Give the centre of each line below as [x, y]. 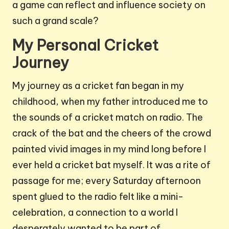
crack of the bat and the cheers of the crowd [112, 133]
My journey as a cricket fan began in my [98, 86]
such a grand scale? [55, 21]
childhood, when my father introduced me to [110, 102]
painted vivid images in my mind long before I [109, 149]
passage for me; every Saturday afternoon [107, 181]
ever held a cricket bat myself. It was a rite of [111, 165]
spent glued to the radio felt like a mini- [98, 197]
